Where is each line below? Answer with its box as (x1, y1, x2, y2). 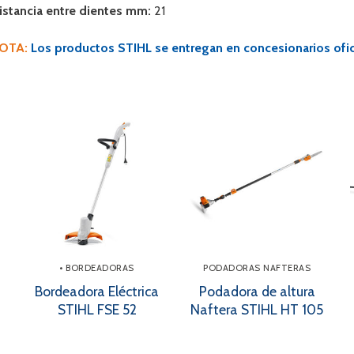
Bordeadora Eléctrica (35, 283, 160, 300)
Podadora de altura (198, 283, 315, 300)
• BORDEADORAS (59, 262, 134, 274)
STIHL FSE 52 (57, 301, 137, 318)
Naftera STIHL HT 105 (190, 301, 324, 318)
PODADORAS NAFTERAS (203, 262, 311, 274)
